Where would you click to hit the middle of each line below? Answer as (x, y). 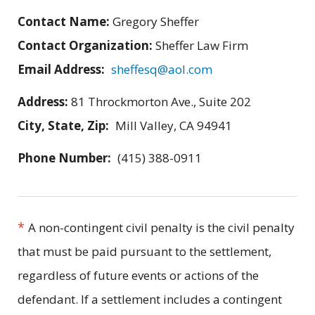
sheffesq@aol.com (161, 70)
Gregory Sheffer (156, 22)
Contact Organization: (86, 46)
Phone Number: (64, 158)
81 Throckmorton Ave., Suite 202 (161, 102)
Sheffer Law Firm (202, 46)
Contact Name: (65, 22)
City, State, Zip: (63, 126)
